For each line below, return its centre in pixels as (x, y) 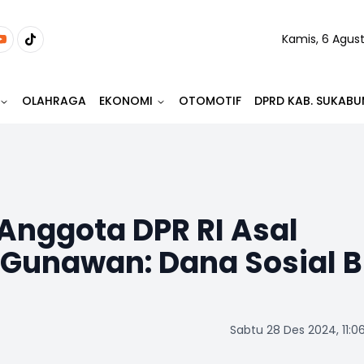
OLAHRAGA (54, 101)
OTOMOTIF (210, 101)
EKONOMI (126, 101)
